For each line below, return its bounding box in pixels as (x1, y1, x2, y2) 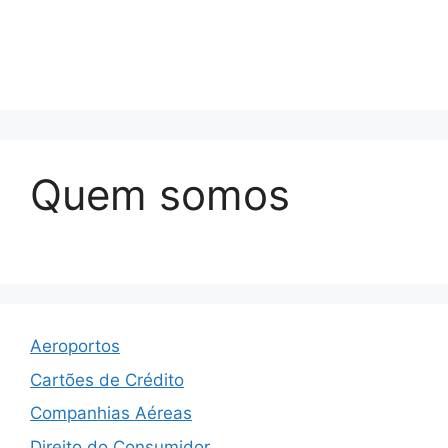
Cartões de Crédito (30, 369, 184, 390)
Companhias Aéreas (30, 403, 192, 423)
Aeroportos (30, 336, 120, 356)
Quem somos (30, 169, 290, 220)
